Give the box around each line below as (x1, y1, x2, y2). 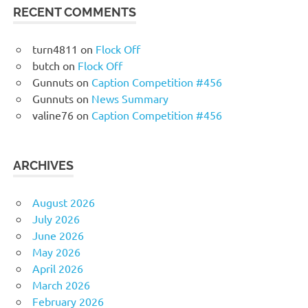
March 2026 (32, 277, 90, 291)
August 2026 (32, 195, 95, 209)
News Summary (91, 91, 168, 105)
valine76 (32, 107, 74, 122)
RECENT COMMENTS (13, 4, 137, 19)
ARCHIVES (13, 157, 74, 173)
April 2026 (32, 261, 83, 275)
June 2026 (32, 228, 84, 242)
